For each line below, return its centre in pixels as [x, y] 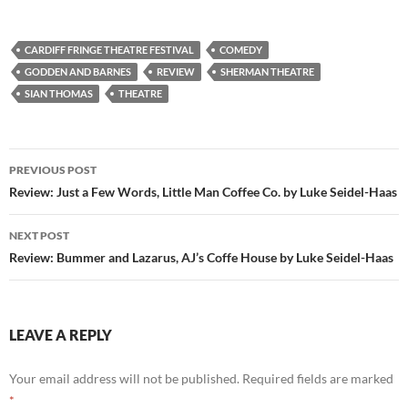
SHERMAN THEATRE [267, 72]
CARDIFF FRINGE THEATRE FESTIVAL [109, 50]
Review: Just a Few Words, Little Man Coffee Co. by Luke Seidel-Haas [203, 192]
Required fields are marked [318, 379]
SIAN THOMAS [59, 94]
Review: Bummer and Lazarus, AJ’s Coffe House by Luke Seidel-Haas [201, 258]
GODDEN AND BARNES [78, 72]
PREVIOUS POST [53, 170]
